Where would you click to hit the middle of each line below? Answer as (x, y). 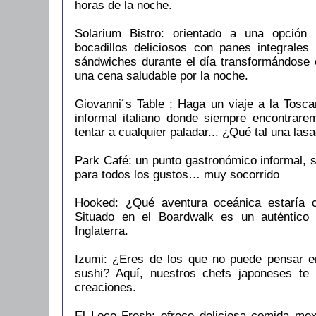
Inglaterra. (102, 231)
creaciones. (105, 288)
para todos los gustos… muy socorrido (177, 175)
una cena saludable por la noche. (162, 76)
